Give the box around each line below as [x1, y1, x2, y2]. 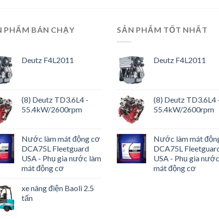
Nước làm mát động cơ [22, 133, 100, 143]
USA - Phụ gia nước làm [22, 153, 101, 163]
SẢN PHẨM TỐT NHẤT [117, 25, 208, 35]
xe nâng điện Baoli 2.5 [22, 183, 94, 193]
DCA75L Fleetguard [22, 143, 89, 153]
